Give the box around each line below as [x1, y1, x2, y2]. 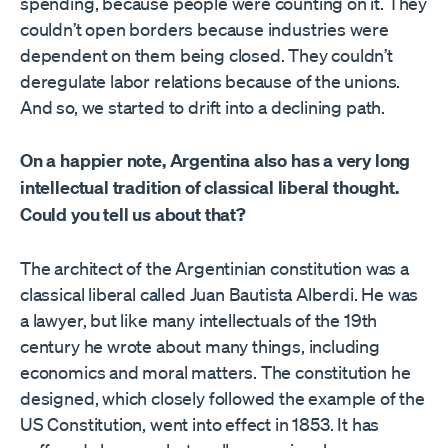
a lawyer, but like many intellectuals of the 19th [20, 309, 378, 332]
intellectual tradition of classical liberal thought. [20, 176, 399, 200]
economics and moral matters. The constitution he [20, 361, 411, 384]
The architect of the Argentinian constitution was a [20, 257, 409, 280]
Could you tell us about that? [20, 203, 246, 227]
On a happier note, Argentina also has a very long [20, 149, 411, 173]
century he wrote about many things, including [20, 335, 380, 358]
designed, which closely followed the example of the [20, 387, 425, 410]
